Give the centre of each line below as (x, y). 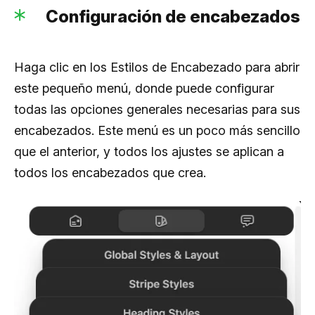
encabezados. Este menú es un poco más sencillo (157, 130)
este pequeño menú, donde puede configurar (144, 88)
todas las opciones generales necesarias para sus (157, 109)
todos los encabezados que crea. (110, 172)
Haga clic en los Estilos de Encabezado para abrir (157, 67)
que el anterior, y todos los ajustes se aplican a (149, 151)
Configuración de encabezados (173, 16)
